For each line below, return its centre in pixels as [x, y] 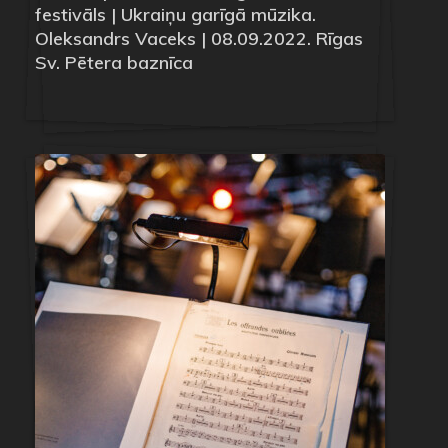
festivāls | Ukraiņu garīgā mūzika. [175, 14]
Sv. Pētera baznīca [114, 62]
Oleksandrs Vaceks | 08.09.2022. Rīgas [199, 38]
